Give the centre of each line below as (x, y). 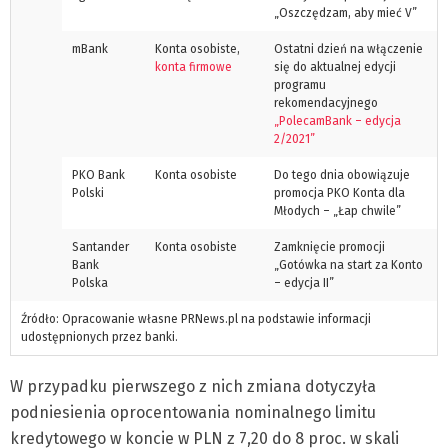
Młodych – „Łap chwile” (337, 210)
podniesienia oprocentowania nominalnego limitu (193, 412)
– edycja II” (304, 282)
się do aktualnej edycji (335, 66)
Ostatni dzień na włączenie (348, 48)
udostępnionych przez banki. (99, 336)
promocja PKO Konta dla (339, 192)
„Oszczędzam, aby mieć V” (345, 12)
